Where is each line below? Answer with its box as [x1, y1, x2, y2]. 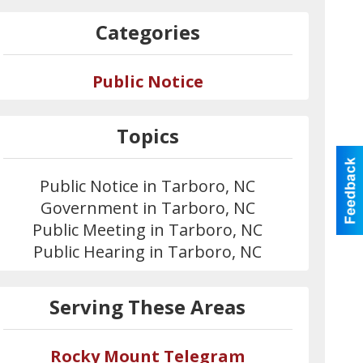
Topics [116, 122, 179, 149]
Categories [95, 19, 200, 45]
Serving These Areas [49, 293, 246, 320]
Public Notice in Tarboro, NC [40, 175, 256, 197]
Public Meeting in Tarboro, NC [32, 219, 263, 241]
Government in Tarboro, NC [40, 197, 255, 219]
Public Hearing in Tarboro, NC [33, 241, 263, 263]
